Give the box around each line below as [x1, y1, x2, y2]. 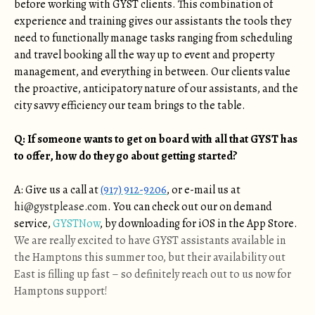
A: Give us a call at [14, 182, 101, 198]
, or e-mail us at [167, 182, 240, 198]
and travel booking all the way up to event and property [14, 47, 274, 63]
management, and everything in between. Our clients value [14, 64, 290, 79]
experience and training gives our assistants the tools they [14, 13, 291, 29]
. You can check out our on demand [108, 199, 272, 214]
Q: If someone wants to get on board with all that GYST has [14, 131, 297, 147]
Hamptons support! [14, 283, 112, 299]
